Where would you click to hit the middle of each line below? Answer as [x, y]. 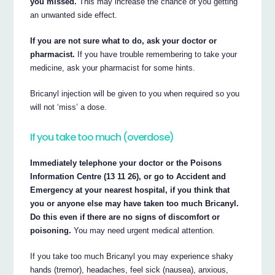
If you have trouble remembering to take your [156, 54]
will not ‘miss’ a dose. [69, 107]
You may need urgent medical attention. [143, 230]
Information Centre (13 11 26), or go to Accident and [128, 176]
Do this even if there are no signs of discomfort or [125, 217]
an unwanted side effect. [74, 15]
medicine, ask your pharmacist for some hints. [113, 68]
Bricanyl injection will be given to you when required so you [135, 93]
